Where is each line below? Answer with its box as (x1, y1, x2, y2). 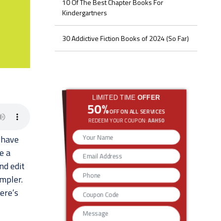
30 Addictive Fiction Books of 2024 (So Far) (62, 33, 189, 43)
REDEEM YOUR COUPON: (88, 116, 148, 125)
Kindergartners (62, 7, 107, 18)
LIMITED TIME (92, 94, 137, 101)
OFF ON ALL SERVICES (108, 107, 165, 116)
